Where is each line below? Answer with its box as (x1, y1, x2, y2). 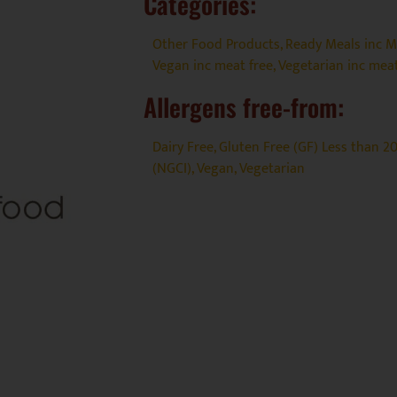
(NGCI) (152, 157, 191, 181)
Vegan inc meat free (152, 54, 273, 78)
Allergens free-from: (144, 89, 344, 125)
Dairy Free (152, 136, 214, 160)
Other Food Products (152, 33, 280, 57)
